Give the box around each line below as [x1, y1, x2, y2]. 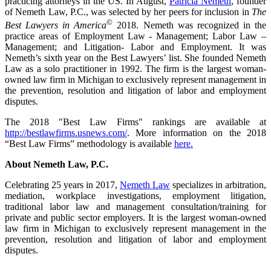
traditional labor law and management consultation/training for [5, 201, 266, 212]
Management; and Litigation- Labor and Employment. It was [5, 42, 266, 53]
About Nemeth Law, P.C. [5, 159, 108, 170]
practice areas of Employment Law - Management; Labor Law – [5, 31, 266, 42]
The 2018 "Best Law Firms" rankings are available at [5, 117, 266, 128]
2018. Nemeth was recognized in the [113, 20, 267, 31]
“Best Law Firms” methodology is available [5, 139, 174, 149]
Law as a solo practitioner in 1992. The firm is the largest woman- [5, 64, 266, 74]
